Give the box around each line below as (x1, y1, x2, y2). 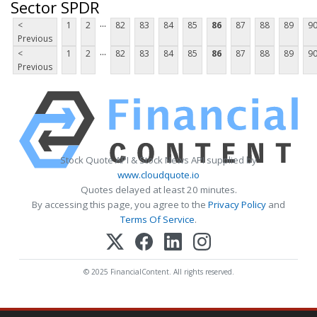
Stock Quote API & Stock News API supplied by (60, 154, 257, 167)
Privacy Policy (208, 198, 266, 212)
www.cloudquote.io (117, 168, 200, 182)
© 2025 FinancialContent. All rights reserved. (83, 267, 234, 277)
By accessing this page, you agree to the (32, 198, 208, 212)
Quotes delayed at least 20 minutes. (80, 183, 237, 197)
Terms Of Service (120, 213, 195, 226)
